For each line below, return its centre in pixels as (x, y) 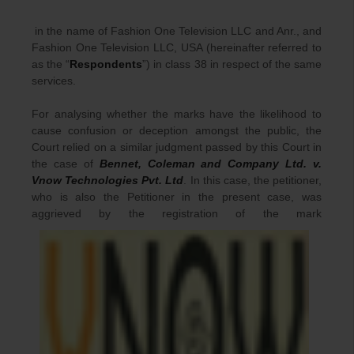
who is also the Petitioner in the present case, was (177, 197)
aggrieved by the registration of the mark (177, 214)
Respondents (106, 64)
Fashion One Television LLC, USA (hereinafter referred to (177, 48)
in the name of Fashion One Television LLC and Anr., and (177, 31)
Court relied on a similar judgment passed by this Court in (177, 147)
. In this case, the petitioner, (252, 181)
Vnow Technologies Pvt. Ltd (108, 181)
